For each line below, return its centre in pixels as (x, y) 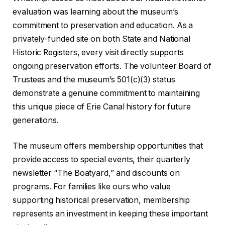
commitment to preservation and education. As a (103, 25)
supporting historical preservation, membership (101, 200)
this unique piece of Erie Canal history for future (102, 106)
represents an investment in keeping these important (110, 214)
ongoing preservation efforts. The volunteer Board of (112, 66)
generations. (36, 120)
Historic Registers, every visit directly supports (98, 52)
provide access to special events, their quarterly (102, 160)
